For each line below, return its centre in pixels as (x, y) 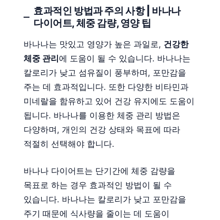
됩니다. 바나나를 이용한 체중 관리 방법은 (102, 116)
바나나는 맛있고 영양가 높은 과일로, (94, 44)
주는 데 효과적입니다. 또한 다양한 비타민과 (106, 87)
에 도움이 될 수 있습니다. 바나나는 (125, 59)
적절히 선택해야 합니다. (69, 144)
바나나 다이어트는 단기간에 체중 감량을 (99, 171)
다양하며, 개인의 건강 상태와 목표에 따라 (102, 130)
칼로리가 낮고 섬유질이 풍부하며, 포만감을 (105, 73)
